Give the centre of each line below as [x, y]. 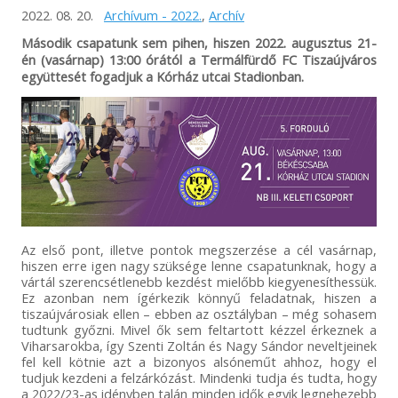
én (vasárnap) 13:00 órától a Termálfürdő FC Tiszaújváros [199, 59]
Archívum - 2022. [152, 15]
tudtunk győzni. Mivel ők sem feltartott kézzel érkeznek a [199, 329]
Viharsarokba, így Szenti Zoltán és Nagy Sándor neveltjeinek [199, 345]
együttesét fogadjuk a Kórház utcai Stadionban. [162, 76]
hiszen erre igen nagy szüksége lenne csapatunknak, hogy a [199, 265]
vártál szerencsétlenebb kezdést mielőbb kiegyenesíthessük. [199, 281]
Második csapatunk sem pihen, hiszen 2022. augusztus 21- [199, 42]
